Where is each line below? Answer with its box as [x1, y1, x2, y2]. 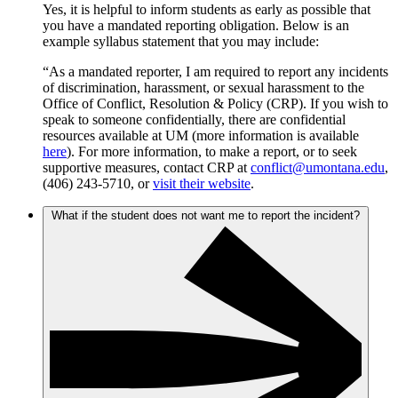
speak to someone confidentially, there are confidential [43, 111, 346, 127]
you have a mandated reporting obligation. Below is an [43, 17, 349, 33]
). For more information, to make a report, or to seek [67, 143, 357, 159]
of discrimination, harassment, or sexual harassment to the [43, 79, 364, 95]
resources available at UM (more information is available [43, 127, 359, 143]
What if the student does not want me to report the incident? [52, 208, 360, 222]
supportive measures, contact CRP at [43, 159, 251, 175]
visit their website [153, 175, 251, 191]
